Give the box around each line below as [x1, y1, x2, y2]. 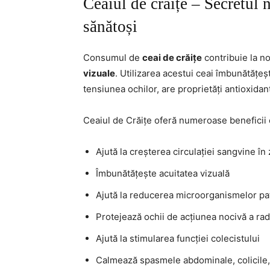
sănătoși [83, 17, 137, 36]
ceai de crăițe [142, 52, 202, 63]
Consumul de [83, 52, 142, 63]
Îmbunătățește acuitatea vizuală [96, 168, 230, 179]
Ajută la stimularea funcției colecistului [96, 233, 260, 244]
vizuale [83, 67, 115, 79]
